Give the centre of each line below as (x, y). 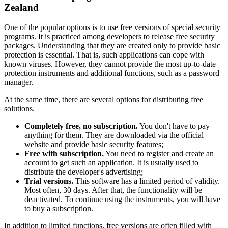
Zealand (21, 8)
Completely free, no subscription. (81, 126)
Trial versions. (49, 181)
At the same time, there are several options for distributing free (104, 100)
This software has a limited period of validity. (147, 181)
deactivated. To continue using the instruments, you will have (122, 199)
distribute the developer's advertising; (84, 172)
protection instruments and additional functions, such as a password (112, 73)
